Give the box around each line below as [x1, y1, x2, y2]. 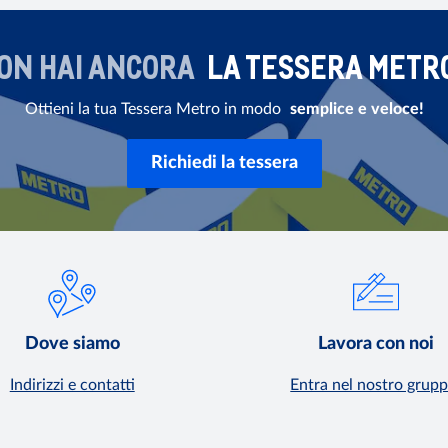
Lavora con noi [317, 335, 434, 354]
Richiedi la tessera [150, 153, 298, 172]
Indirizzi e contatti [9, 377, 135, 394]
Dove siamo [24, 335, 120, 354]
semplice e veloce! [289, 100, 424, 117]
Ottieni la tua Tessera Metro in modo [24, 100, 285, 117]
